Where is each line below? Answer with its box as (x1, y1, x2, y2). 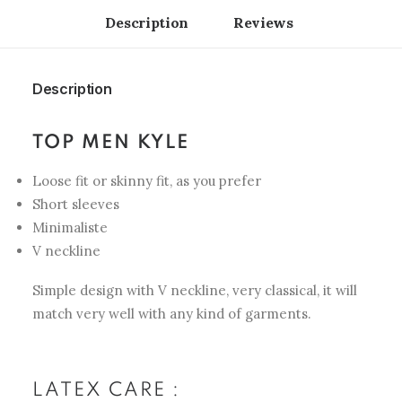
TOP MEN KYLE (32, 134, 189, 153)
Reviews (232, 13, 297, 31)
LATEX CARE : (32, 381, 180, 400)
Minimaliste (32, 219, 108, 236)
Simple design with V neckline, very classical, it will (32, 282, 357, 299)
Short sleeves (32, 196, 119, 213)
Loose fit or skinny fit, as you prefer (32, 172, 261, 189)
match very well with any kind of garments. (32, 305, 311, 322)
